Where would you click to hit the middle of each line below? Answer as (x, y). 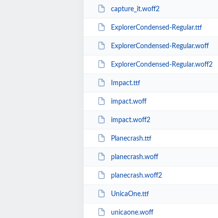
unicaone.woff (132, 212)
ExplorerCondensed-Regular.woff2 (162, 64)
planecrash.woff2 (136, 175)
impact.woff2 (130, 120)
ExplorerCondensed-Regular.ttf (156, 27)
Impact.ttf (125, 83)
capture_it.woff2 (135, 9)
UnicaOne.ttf (130, 194)
